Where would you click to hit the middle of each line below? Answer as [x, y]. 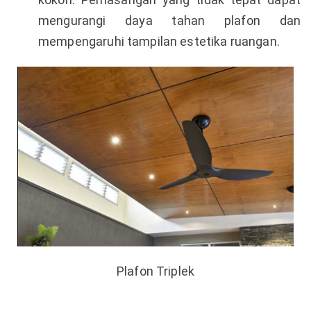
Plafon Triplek [155, 271]
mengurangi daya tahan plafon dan [169, 20]
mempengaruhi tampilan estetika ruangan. [159, 41]
